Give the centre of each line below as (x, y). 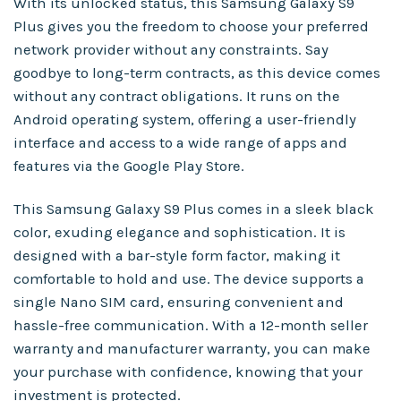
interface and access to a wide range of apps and (180, 142)
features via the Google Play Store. (129, 166)
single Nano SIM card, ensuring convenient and (179, 302)
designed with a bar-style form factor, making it (177, 255)
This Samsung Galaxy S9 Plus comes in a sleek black (194, 209)
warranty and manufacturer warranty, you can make (192, 348)
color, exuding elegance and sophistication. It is (179, 232)
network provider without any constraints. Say (171, 49)
